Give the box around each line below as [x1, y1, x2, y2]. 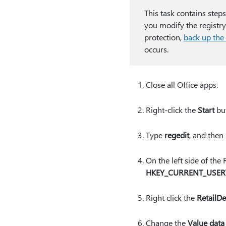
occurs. [144, 44, 168, 54]
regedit [164, 130, 189, 140]
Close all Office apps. [145, 79, 218, 90]
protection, [144, 32, 184, 42]
